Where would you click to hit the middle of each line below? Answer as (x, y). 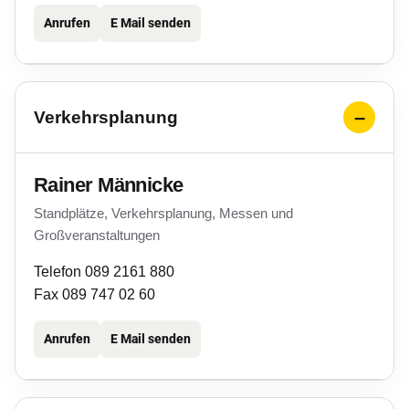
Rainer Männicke (109, 185)
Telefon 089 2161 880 (104, 272)
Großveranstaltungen (97, 235)
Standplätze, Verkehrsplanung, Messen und (163, 213)
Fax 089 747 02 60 (94, 294)
